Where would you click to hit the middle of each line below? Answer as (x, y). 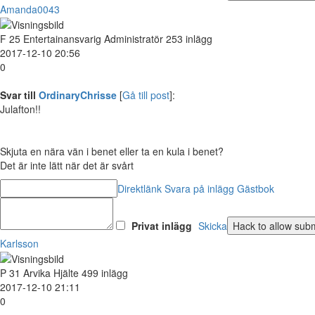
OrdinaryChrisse (78, 95)
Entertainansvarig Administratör (93, 38)
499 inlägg (105, 273)
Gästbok (256, 188)
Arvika (37, 273)
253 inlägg (189, 38)
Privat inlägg (162, 225)
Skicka (213, 225)
